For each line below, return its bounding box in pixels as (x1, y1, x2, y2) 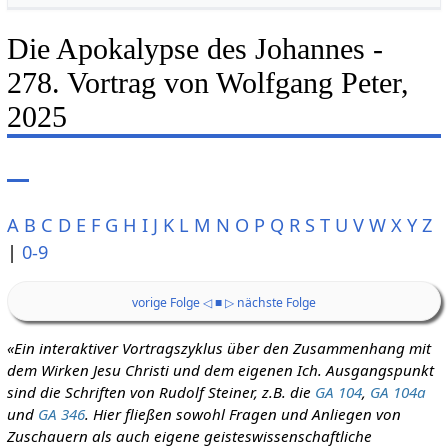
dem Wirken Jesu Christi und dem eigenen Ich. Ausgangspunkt (6, 359, 434, 380)
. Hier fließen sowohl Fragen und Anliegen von (84, 403, 401, 424)
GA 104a (369, 381, 426, 402)
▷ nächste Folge (224, 294, 316, 312)
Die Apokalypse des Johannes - (6, 31, 383, 66)
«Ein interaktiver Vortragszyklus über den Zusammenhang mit (6, 337, 431, 358)
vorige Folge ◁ (131, 294, 212, 312)
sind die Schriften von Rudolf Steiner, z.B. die (6, 381, 315, 402)
